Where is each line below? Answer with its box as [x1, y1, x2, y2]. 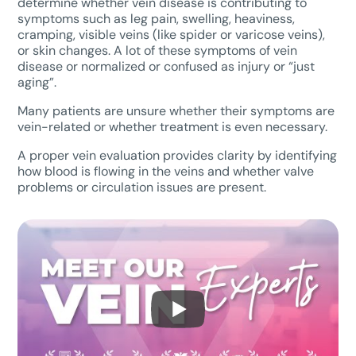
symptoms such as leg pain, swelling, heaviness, [17, 10, 296, 27]
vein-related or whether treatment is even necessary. [17, 118, 328, 135]
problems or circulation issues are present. [17, 179, 267, 195]
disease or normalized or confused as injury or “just [17, 58, 315, 75]
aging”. [17, 74, 60, 91]
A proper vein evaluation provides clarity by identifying [17, 147, 338, 164]
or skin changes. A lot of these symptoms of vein [17, 42, 298, 59]
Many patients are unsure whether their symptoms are [17, 103, 335, 119]
